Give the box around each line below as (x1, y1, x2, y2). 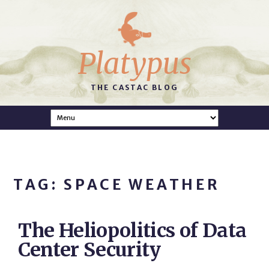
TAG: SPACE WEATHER (13, 175, 220, 194)
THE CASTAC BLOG (90, 82, 179, 92)
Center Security (18, 238, 161, 262)
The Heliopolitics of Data (18, 219, 247, 243)
